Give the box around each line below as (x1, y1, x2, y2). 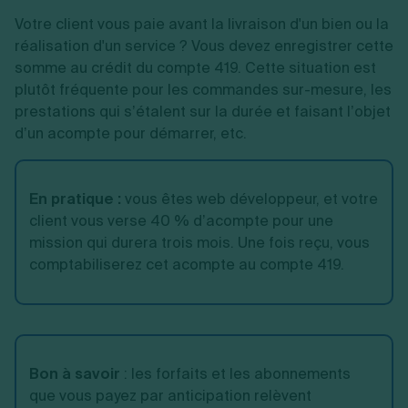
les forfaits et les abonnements (127, 364, 351, 383)
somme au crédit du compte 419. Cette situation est (15, 58, 376, 77)
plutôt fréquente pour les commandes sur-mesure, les (15, 80, 392, 99)
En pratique (29, 189, 114, 209)
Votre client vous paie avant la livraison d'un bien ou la (15, 15, 389, 34)
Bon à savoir (29, 364, 120, 383)
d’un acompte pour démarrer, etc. (15, 124, 247, 143)
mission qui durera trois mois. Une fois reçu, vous (29, 233, 370, 252)
